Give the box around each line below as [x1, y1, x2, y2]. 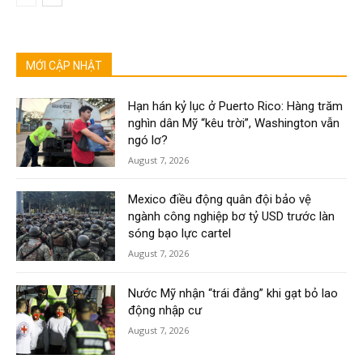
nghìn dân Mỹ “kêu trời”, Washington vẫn [128, 115, 340, 130]
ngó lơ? [128, 132, 169, 147]
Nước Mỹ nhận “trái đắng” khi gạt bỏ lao [128, 285, 339, 301]
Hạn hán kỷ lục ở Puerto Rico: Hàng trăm [128, 98, 344, 113]
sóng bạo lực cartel [128, 226, 232, 241]
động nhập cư [128, 302, 203, 318]
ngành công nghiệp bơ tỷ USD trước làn [128, 209, 335, 224]
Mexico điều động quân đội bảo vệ [128, 192, 312, 207]
